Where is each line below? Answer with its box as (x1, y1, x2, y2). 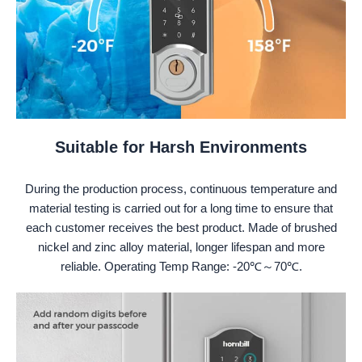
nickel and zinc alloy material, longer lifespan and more (37, 240, 325, 255)
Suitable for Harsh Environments (55, 138, 307, 157)
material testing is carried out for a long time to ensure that (29, 201, 333, 216)
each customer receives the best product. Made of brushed (25, 221, 337, 235)
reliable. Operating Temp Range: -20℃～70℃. (60, 259, 302, 274)
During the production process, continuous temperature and (25, 182, 337, 196)
